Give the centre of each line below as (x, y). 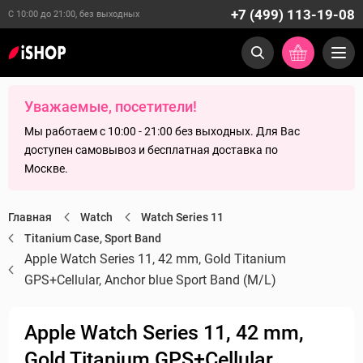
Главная (30, 217)
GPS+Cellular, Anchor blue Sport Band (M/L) (150, 280)
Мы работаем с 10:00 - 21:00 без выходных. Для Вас (162, 131)
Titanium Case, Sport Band (93, 238)
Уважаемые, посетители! (111, 107)
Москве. (46, 169)
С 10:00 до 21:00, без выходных (74, 14)
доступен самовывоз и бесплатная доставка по (151, 150)
